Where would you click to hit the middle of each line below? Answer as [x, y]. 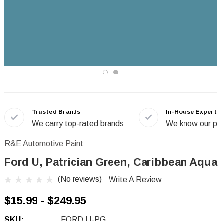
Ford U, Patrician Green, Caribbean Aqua [111, 162]
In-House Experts [193, 112]
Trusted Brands [56, 112]
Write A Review [135, 180]
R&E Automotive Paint [44, 143]
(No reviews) [80, 179]
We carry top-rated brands [78, 124]
